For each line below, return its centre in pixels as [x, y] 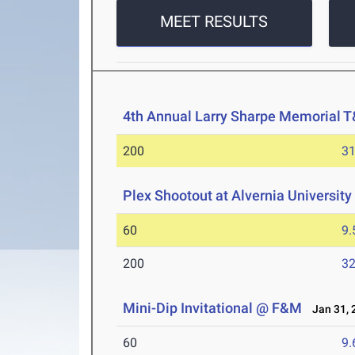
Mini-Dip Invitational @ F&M [213, 308]
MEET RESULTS [214, 22]
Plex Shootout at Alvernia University [238, 196]
